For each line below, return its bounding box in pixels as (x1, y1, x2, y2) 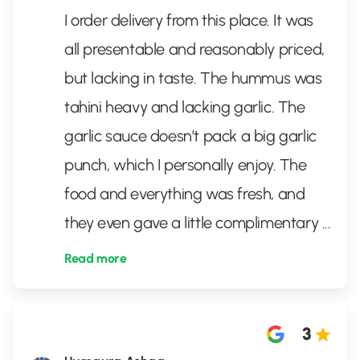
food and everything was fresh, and (64, 184, 305, 203)
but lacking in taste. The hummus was (64, 68, 322, 88)
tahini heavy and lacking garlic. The (64, 97, 305, 117)
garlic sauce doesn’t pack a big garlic (64, 126, 317, 145)
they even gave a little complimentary (64, 213, 322, 232)
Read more (64, 251, 127, 266)
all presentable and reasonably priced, (64, 39, 325, 59)
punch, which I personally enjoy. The (64, 155, 307, 174)
